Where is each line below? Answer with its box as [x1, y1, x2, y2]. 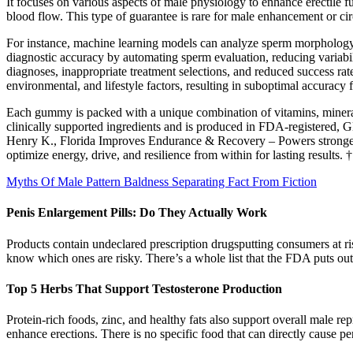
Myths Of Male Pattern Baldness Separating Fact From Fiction [6, 175, 317, 189]
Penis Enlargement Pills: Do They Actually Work [6, 206, 267, 220]
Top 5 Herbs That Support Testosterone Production [6, 281, 282, 295]
